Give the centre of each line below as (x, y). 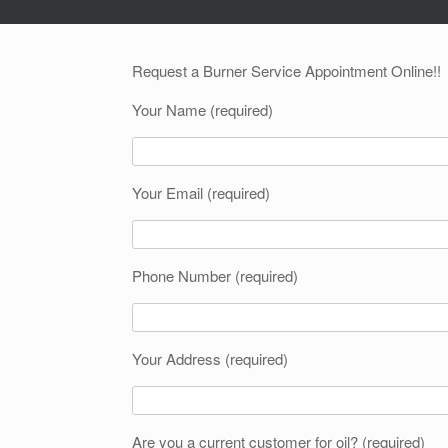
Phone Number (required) (215, 275)
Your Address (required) (210, 358)
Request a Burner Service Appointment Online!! (286, 70)
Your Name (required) (202, 109)
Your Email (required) (201, 192)
